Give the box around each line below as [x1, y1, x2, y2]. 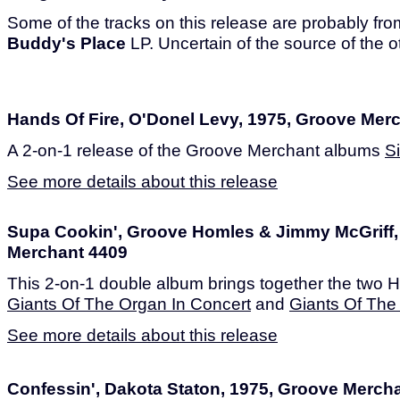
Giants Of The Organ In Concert [7, 294, 251, 313]
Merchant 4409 [7, 242, 128, 262]
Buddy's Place [7, 33, 126, 53]
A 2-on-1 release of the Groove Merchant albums [7, 140, 385, 160]
